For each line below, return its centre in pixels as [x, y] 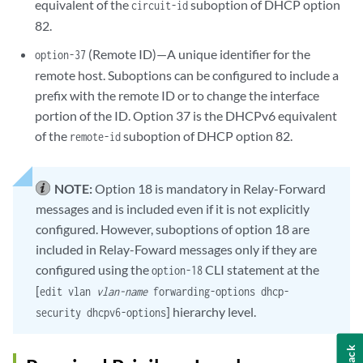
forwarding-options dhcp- [221, 292]
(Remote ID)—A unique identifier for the [199, 54]
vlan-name [125, 292]
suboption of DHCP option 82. [207, 136]
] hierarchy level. [211, 312]
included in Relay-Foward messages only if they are [176, 250]
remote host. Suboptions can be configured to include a [187, 75]
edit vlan [68, 292]
